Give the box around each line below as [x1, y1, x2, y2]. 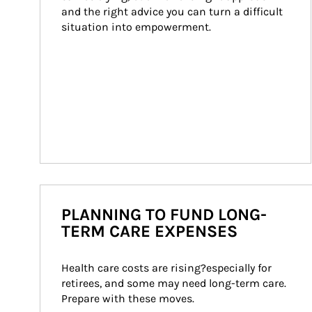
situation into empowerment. [61, 20, 211, 33]
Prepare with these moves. [61, 292, 194, 305]
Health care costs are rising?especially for [61, 261, 274, 274]
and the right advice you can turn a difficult [61, 5, 286, 18]
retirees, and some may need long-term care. [61, 276, 289, 290]
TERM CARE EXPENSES [61, 221, 237, 241]
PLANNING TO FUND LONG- [61, 205, 267, 224]
